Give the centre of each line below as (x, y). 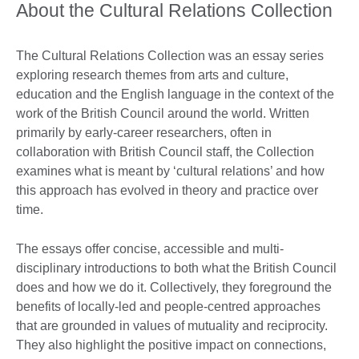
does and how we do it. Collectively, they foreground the (174, 288)
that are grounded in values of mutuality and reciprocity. (172, 326)
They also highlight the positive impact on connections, (171, 345)
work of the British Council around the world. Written (163, 114)
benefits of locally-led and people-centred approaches (168, 307)
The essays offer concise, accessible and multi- (150, 249)
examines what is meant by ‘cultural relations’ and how (170, 171)
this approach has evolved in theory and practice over (167, 191)
